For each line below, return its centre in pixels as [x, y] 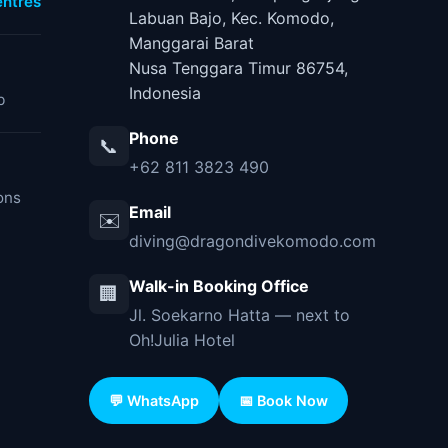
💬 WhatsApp [153, 401]
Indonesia [164, 93]
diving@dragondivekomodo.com [252, 241]
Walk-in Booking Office [218, 286]
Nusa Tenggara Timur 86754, [238, 68]
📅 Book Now [283, 401]
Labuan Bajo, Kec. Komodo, [231, 18]
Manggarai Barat [191, 43]
